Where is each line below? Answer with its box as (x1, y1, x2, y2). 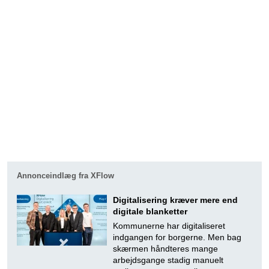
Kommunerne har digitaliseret (113, 221, 225, 231)
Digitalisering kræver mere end (113, 195, 238, 205)
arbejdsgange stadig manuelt (113, 255, 223, 265)
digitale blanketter (113, 207, 187, 216)
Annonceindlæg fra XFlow (17, 171, 114, 180)
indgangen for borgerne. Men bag (113, 232, 241, 242)
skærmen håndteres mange (113, 244, 218, 253)
